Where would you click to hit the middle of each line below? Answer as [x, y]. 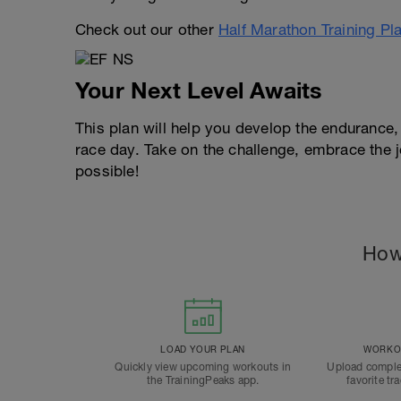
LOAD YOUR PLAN [203, 349]
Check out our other [147, 30]
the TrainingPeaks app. [203, 380]
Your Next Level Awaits [199, 90]
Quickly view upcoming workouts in [203, 367]
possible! [107, 171]
